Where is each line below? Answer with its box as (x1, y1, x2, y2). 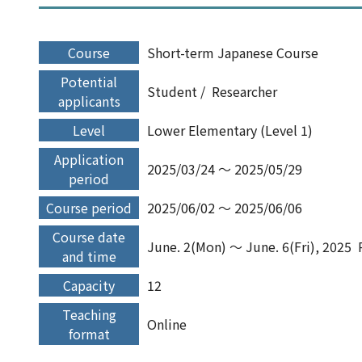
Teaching (61, 305, 116, 324)
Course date (53, 227, 125, 246)
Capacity (63, 276, 115, 295)
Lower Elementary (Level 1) (147, 120, 313, 140)
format (68, 324, 110, 343)
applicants (57, 91, 120, 111)
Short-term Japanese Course (147, 43, 318, 62)
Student (147, 82, 197, 101)
